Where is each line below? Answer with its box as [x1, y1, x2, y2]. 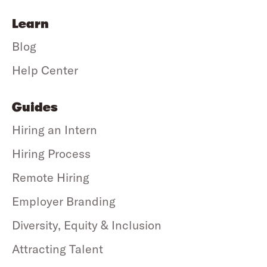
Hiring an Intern [12, 122, 97, 137]
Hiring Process [12, 145, 91, 161]
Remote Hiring [12, 169, 89, 185]
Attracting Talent [12, 241, 103, 256]
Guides [12, 100, 58, 114]
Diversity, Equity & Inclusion [12, 217, 162, 232]
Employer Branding [12, 193, 116, 209]
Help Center [12, 62, 78, 77]
